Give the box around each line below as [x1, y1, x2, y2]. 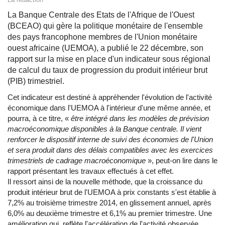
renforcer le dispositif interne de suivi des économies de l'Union [8, 135, 213, 144]
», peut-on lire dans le [148, 156, 217, 165]
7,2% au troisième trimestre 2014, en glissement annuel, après [8, 198, 211, 207]
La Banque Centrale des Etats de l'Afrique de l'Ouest [8, 11, 194, 20]
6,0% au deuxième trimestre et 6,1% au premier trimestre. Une [8, 209, 212, 218]
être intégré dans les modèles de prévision [71, 114, 209, 123]
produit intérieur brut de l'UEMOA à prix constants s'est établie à [8, 188, 216, 197]
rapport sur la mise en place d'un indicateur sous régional [8, 55, 210, 64]
